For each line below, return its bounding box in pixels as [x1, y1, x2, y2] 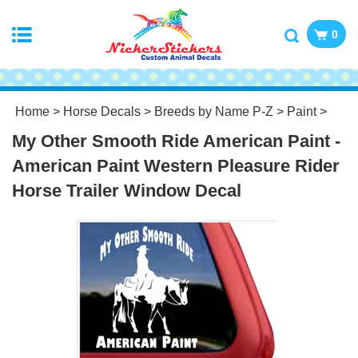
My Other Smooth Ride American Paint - [12, 131, 340, 151]
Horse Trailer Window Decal [12, 181, 241, 201]
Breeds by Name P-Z [154, 105, 273, 118]
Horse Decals [63, 105, 141, 118]
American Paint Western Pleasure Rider [12, 156, 340, 176]
